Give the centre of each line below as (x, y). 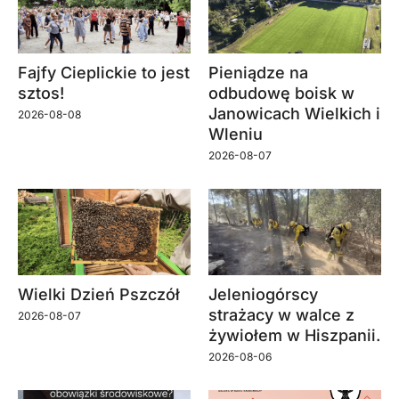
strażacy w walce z (281, 314)
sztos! (41, 93)
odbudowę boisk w (281, 93)
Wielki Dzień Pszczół (99, 294)
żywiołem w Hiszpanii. (294, 335)
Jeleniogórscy (263, 294)
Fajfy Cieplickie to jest (104, 72)
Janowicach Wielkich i (294, 113)
